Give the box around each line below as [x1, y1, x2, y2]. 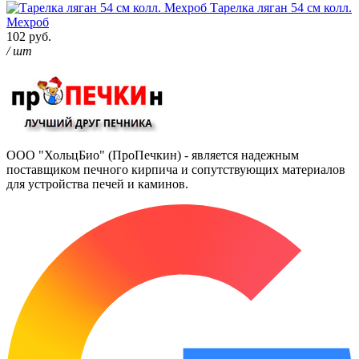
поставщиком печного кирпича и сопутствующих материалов [6, 163, 345, 177]
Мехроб [6, 15, 49, 30]
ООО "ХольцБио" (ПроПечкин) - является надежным [6, 148, 299, 163]
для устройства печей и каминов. [6, 177, 188, 192]
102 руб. [6, 30, 51, 44]
